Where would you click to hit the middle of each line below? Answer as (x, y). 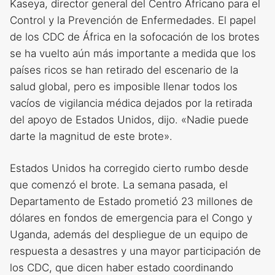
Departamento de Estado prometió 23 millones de (131, 202)
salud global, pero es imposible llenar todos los (124, 86)
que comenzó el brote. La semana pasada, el (119, 185)
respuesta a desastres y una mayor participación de (135, 251)
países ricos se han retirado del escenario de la (124, 70)
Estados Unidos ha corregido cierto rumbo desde (129, 168)
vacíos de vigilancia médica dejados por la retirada (131, 103)
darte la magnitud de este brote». (91, 136)
